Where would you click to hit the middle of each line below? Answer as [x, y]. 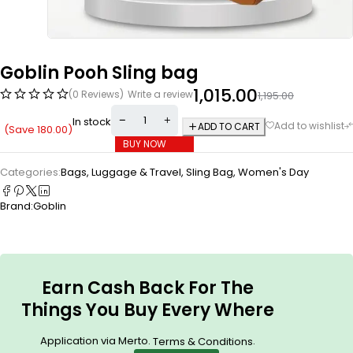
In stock [92, 122]
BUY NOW [145, 143]
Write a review [160, 94]
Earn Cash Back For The [147, 288]
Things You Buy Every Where [147, 310]
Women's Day [273, 172]
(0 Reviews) [96, 94]
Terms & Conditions [203, 341]
